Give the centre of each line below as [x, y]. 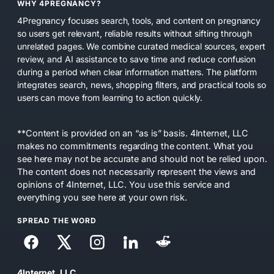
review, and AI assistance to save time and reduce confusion [137, 59]
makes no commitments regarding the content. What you [135, 146]
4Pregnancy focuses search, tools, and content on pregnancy [139, 20]
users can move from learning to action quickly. [110, 97]
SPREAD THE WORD [57, 220]
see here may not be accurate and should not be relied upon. [143, 158]
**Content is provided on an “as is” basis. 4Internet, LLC [133, 133]
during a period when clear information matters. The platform [137, 72]
